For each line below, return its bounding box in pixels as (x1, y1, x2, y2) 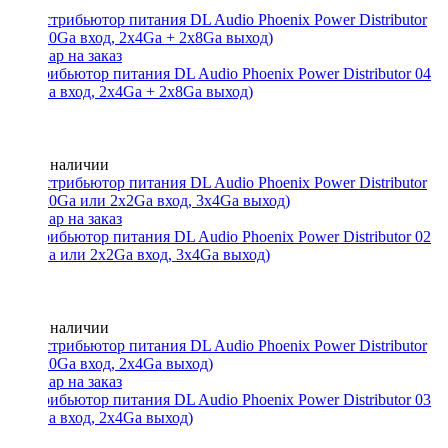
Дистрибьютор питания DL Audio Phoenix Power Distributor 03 (8, 390, 431, 408)
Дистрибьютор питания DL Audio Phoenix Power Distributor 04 (8, 64, 431, 82)
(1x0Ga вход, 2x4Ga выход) (8, 408, 193, 426)
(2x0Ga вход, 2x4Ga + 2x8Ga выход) (8, 82, 253, 100)
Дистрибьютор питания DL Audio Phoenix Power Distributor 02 (8, 227, 431, 245)
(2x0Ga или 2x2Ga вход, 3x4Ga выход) (8, 245, 270, 263)
